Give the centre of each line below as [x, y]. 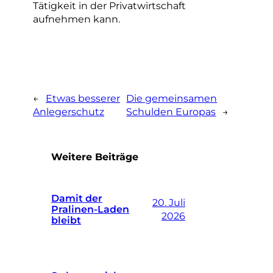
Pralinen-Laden [90, 209]
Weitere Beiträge [95, 157]
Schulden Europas [171, 111]
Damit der [77, 198]
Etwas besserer [83, 98]
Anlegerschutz [69, 111]
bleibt [66, 220]
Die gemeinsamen [172, 98]
